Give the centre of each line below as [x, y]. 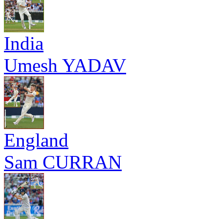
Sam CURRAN [63, 162]
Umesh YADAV [65, 65]
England [36, 140]
